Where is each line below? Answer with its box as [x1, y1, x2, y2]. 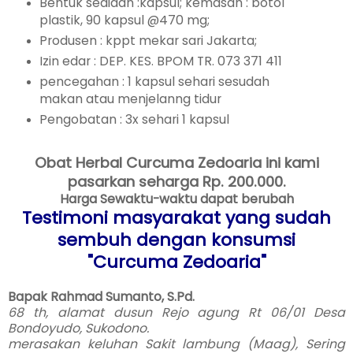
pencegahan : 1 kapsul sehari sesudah [39, 72, 269, 91]
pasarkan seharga [67, 171, 199, 191]
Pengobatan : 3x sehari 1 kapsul [39, 110, 229, 128]
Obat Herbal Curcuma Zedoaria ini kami [34, 152, 319, 173]
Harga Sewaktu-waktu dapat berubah [59, 189, 294, 208]
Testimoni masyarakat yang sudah [22, 205, 331, 230]
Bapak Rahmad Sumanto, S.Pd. [8, 287, 195, 306]
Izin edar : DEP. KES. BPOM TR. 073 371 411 [39, 52, 282, 71]
